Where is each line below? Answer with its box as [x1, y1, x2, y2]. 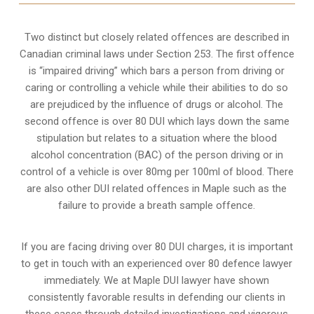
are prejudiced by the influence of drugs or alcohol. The [30, 97, 284, 111]
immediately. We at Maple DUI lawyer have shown [44, 273, 270, 287]
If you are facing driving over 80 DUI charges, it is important [20, 240, 293, 253]
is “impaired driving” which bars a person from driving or [29, 64, 285, 77]
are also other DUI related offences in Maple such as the [27, 182, 287, 195]
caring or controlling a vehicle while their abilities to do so [25, 81, 289, 94]
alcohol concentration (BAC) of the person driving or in [30, 148, 283, 161]
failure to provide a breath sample [58, 198, 214, 212]
